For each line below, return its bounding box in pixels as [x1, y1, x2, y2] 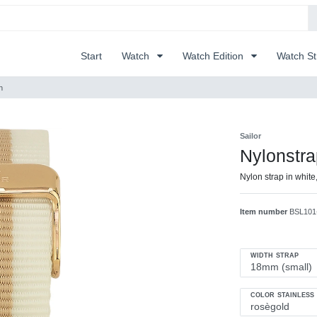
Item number [240, 207, 289, 217]
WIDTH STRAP [250, 252, 299, 260]
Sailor [240, 132, 261, 141]
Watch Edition [183, 50, 246, 62]
